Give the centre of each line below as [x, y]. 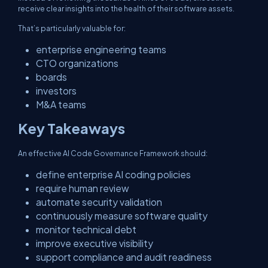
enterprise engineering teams [101, 49]
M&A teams [61, 104]
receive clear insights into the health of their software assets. [126, 8]
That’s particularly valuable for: [72, 28]
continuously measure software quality [122, 216]
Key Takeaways [71, 128]
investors [56, 91]
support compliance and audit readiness [124, 257]
